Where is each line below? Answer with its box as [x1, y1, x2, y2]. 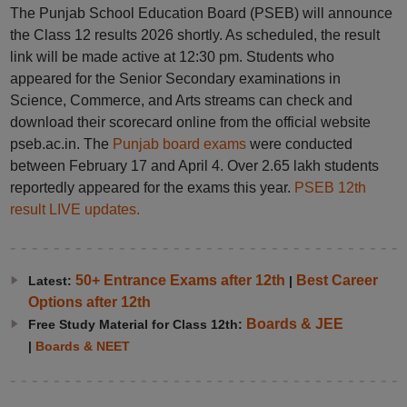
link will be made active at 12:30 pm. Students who [9, 49, 334, 65]
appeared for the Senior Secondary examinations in [9, 71, 341, 86]
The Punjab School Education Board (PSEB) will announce [9, 5, 392, 21]
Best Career [295, 273, 378, 288]
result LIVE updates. [9, 202, 140, 217]
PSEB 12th [290, 180, 366, 195]
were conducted [249, 136, 352, 152]
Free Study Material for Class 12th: [27, 317, 246, 332]
